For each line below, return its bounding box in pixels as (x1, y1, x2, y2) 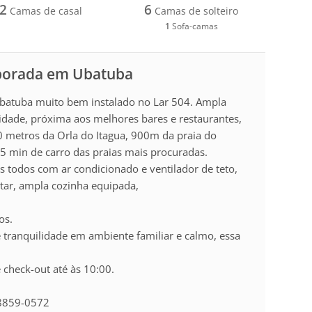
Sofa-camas (169, 20, 218, 31)
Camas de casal (7, 3, 83, 17)
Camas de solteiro (152, 3, 239, 17)
